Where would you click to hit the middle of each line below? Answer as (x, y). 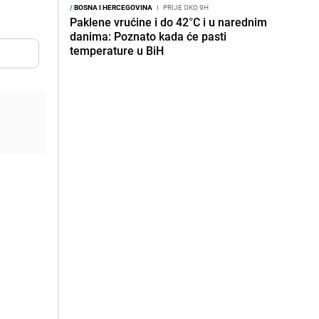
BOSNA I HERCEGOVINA (113, 7)
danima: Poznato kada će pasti (148, 36)
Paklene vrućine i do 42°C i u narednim (168, 22)
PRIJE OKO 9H (185, 7)
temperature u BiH (117, 51)
